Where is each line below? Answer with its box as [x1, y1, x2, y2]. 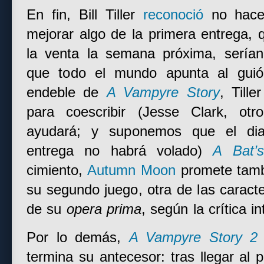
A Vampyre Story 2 [128, 230, 258, 245]
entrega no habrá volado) [27, 143, 213, 159]
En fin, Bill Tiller [27, 7, 143, 22]
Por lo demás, [27, 230, 129, 245]
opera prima [66, 202, 141, 217]
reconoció [143, 7, 203, 22]
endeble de [27, 85, 107, 100]
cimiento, [27, 163, 87, 178]
